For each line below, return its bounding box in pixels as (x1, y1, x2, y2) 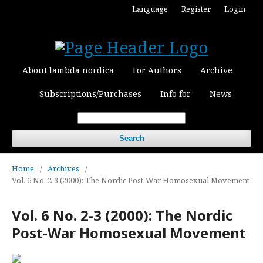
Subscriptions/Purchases (39, 88, 141, 99)
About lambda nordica (22, 65, 114, 76)
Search (119, 134, 144, 143)
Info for (160, 88, 191, 99)
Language (132, 4, 168, 14)
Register (181, 4, 211, 14)
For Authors (133, 65, 181, 76)
